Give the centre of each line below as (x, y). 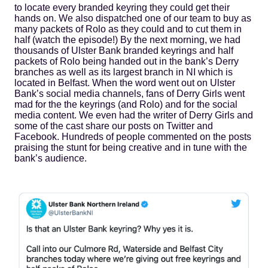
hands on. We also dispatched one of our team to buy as (133, 18)
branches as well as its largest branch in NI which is (124, 72)
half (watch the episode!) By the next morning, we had (127, 39)
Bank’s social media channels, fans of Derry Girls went (130, 93)
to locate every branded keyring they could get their (122, 7)
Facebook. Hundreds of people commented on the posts (133, 136)
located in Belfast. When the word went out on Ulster (125, 83)
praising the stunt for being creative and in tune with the (131, 147)
